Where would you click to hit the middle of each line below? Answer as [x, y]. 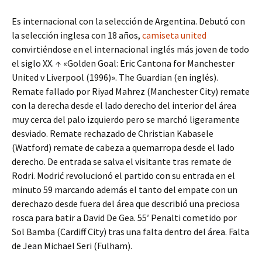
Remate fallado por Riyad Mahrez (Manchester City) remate [131, 91]
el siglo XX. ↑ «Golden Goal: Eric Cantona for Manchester [123, 63]
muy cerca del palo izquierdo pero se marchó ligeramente [126, 119]
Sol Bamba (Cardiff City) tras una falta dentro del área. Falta [130, 232]
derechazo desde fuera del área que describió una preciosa [126, 204]
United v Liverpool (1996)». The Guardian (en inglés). [115, 77]
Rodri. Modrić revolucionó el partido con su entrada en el [123, 175]
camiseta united [174, 35]
